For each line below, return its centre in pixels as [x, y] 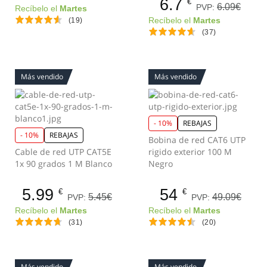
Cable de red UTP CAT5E [63, 152]
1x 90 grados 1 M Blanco [63, 164]
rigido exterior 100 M [190, 152]
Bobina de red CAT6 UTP [197, 140]
